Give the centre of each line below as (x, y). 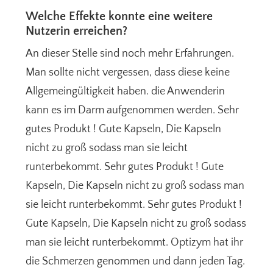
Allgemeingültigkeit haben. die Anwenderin (126, 92)
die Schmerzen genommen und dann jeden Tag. (136, 262)
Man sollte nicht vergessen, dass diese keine (128, 73)
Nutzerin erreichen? (77, 31)
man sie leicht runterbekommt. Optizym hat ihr (135, 243)
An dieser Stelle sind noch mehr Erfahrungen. (130, 54)
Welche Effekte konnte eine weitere (119, 17)
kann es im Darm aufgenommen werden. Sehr (133, 111)
